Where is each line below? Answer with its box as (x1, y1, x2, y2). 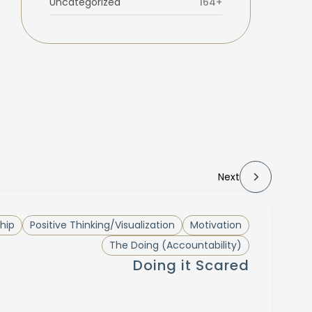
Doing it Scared (132, 255, 249, 275)
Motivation (189, 217, 242, 232)
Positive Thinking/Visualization (29, 217, 175, 232)
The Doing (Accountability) (109, 237, 242, 252)
